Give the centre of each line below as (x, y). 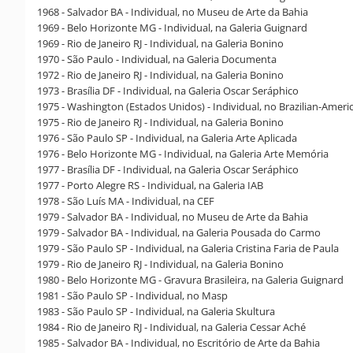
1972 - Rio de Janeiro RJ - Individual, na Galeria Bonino (160, 74)
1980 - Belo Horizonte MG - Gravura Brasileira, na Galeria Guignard (190, 279)
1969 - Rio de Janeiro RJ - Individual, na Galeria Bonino (160, 43)
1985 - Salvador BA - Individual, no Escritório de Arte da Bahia (178, 342)
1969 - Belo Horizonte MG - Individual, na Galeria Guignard (172, 27)
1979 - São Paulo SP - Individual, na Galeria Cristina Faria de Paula (188, 248)
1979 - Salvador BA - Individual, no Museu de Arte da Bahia (173, 216)
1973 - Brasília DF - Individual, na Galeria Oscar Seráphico (168, 90)
